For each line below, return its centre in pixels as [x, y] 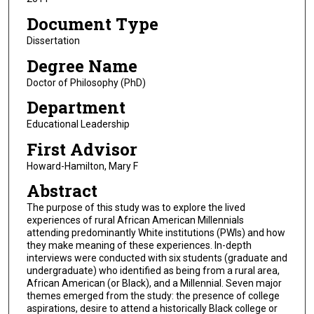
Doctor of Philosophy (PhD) [86, 82]
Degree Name [82, 66]
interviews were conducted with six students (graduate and [157, 258]
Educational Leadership [78, 124]
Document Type [92, 23]
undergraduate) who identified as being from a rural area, [153, 271]
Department [76, 108]
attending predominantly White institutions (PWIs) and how [156, 233]
